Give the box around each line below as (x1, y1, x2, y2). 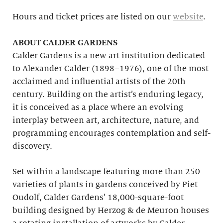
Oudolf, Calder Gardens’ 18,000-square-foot (12, 193, 184, 202)
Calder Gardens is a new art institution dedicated (12, 51, 205, 60)
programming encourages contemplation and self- (12, 129, 211, 138)
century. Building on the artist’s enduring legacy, (12, 90, 204, 99)
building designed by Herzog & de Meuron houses (12, 206, 209, 215)
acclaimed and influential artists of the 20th (12, 77, 186, 86)
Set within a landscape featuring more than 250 (12, 167, 200, 176)
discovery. (12, 142, 52, 151)
